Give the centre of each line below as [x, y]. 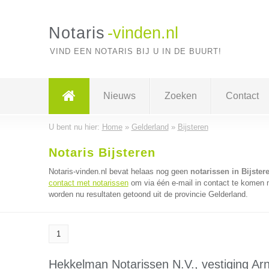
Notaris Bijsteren [102, 153]
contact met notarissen [88, 183]
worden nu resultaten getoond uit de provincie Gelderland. [148, 194]
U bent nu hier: [75, 127]
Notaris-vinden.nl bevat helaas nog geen [119, 171]
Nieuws [119, 96]
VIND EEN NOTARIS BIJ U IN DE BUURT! [135, 51]
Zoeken [180, 96]
